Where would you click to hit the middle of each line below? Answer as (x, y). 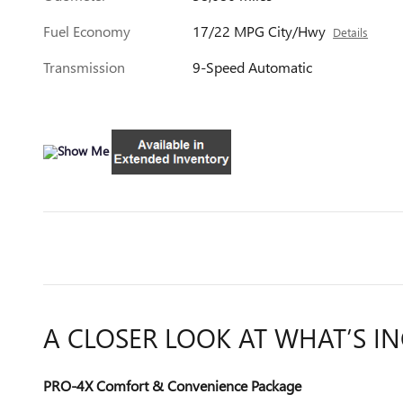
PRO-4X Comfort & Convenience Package (172, 385)
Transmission (84, 67)
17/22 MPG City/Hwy (260, 31)
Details (351, 32)
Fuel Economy (87, 31)
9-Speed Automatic (253, 67)
